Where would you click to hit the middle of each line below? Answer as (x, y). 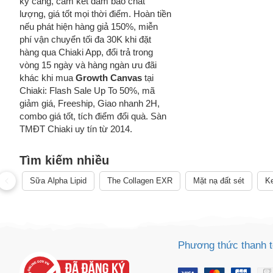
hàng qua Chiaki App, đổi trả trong (86, 52)
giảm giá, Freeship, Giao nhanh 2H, (90, 103)
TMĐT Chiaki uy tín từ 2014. (76, 129)
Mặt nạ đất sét (219, 181)
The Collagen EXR (140, 181)
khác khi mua (48, 78)
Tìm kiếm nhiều (64, 160)
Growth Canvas (109, 78)
